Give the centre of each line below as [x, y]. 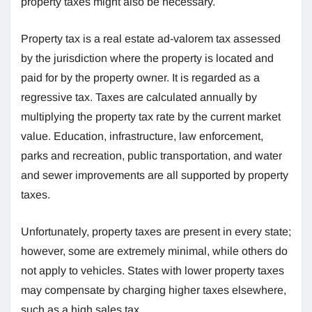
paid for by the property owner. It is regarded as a [140, 77]
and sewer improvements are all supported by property [155, 175]
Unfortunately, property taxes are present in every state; [156, 231]
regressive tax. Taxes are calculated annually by [139, 97]
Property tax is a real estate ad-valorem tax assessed [151, 38]
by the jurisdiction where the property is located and [147, 58]
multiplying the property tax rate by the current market [151, 116]
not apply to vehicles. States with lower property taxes [153, 270]
